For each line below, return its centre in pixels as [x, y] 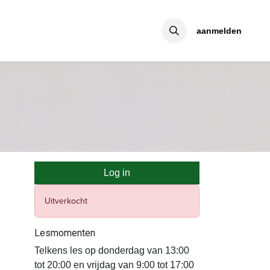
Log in [117, 173]
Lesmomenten [65, 233]
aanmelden [219, 30]
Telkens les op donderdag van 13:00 [112, 250]
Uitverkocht [66, 201]
